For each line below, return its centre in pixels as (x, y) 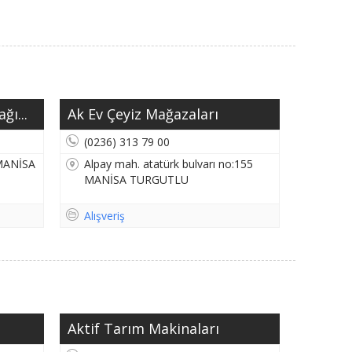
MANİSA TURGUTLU (136, 180)
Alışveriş (104, 216)
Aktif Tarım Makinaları (143, 329)
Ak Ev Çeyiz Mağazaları (143, 114)
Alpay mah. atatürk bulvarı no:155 (169, 164)
